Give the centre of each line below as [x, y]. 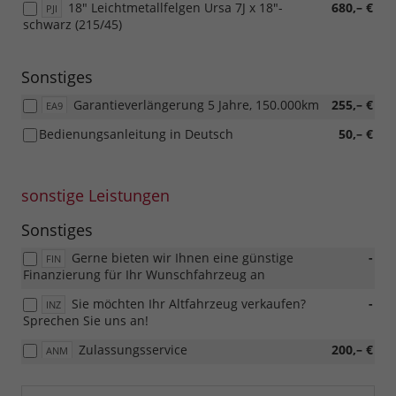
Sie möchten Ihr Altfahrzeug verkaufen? [189, 304]
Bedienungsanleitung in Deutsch [136, 134]
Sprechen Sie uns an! [86, 321]
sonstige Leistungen [95, 196]
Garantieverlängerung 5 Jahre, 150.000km [196, 105]
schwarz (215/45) [72, 25]
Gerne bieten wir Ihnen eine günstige [183, 258]
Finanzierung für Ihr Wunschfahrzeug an [144, 275]
